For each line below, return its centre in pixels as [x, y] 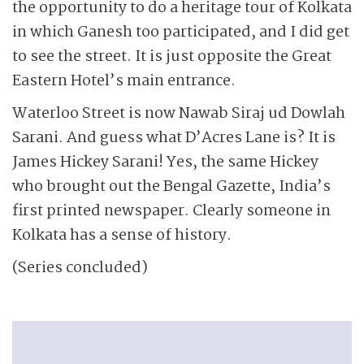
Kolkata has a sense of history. [122, 236]
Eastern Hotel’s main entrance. [124, 81]
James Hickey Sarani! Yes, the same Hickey [165, 162]
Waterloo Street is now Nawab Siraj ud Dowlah [179, 114]
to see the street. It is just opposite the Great [172, 57]
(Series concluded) [80, 268]
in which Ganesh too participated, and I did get [181, 32]
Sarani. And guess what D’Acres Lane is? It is [174, 138]
